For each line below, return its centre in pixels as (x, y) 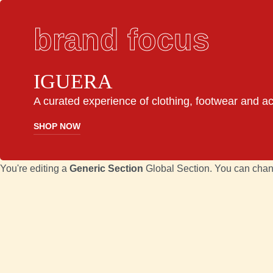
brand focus (122, 40)
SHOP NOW (57, 126)
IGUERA (73, 81)
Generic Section (106, 169)
